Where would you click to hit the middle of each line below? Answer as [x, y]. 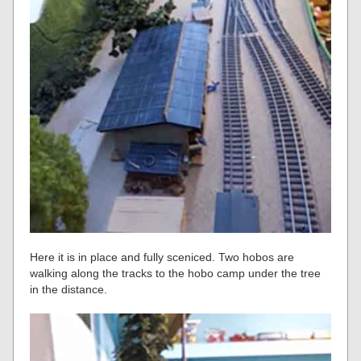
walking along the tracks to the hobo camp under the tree [176, 274]
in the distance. [69, 290]
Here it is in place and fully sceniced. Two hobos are [162, 257]
